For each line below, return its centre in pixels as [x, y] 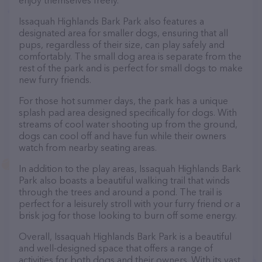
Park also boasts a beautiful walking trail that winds [124, 180]
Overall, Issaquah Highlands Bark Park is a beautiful [125, 236]
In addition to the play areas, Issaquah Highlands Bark [130, 168]
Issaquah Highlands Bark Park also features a [111, 21]
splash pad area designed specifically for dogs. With [128, 112]
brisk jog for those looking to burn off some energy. [128, 215]
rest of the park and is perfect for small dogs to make [131, 68]
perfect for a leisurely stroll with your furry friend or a [130, 204]
